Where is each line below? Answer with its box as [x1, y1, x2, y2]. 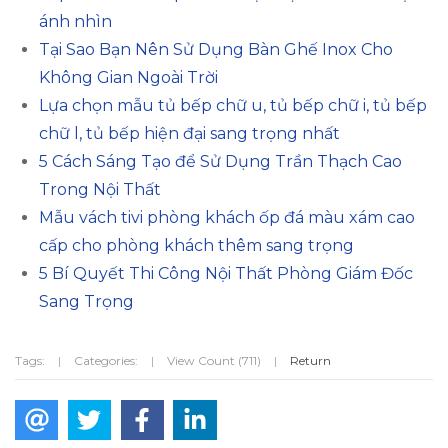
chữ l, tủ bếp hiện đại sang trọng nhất [39, 123, 340, 143]
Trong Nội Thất [39, 179, 161, 199]
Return [290, 352, 331, 368]
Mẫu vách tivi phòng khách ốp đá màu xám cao [39, 207, 415, 227]
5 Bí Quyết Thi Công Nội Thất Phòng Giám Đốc [39, 263, 413, 283]
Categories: [71, 352, 141, 368]
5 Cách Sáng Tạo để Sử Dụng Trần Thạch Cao [39, 151, 402, 171]
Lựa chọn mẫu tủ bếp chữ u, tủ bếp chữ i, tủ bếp [39, 95, 427, 115]
